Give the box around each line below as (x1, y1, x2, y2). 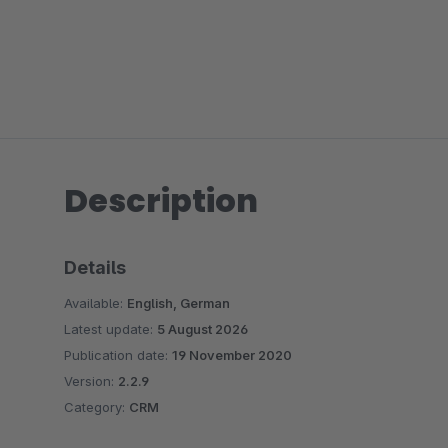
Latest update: (64, 321, 157, 337)
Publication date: (64, 347, 172, 363)
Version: (64, 373, 118, 389)
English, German (127, 295, 230, 311)
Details (64, 257, 126, 278)
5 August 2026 (157, 321, 248, 337)
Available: (64, 295, 127, 311)
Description (64, 178, 258, 223)
